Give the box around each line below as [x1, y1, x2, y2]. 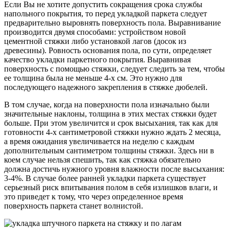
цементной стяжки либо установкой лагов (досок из [4, 36, 186, 45]
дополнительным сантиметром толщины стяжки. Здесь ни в [4, 146, 214, 155]
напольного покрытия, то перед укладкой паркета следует [4, 9, 207, 18]
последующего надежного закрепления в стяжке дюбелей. [4, 82, 208, 91]
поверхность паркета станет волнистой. [4, 201, 143, 210]
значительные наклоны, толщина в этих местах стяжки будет [4, 109, 217, 118]
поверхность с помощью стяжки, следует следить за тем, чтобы [4, 64, 225, 73]
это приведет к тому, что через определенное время [4, 192, 183, 201]
